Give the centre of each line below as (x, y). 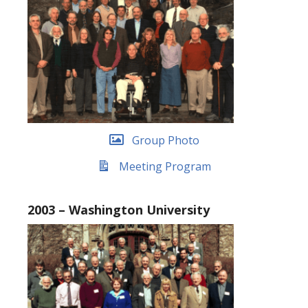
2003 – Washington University (119, 210)
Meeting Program (165, 166)
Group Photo (165, 140)
